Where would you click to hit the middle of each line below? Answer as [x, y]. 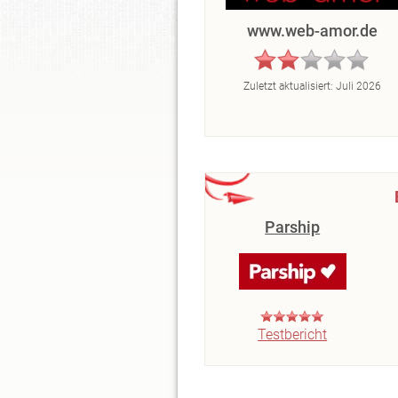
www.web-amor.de [312, 30]
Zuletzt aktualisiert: [289, 86]
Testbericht [293, 334]
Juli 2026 [358, 86]
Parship [293, 227]
